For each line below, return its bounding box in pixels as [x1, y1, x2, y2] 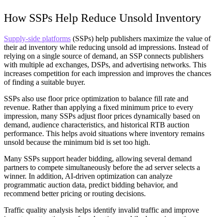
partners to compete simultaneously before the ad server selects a [4, 163, 200, 172]
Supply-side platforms [4, 34, 71, 43]
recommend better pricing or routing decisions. [4, 189, 148, 198]
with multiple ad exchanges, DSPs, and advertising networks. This [4, 61, 206, 69]
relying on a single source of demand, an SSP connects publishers [4, 52, 203, 61]
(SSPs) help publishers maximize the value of [71, 34, 211, 43]
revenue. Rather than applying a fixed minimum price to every [4, 103, 193, 112]
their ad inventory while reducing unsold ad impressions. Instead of [4, 43, 208, 52]
